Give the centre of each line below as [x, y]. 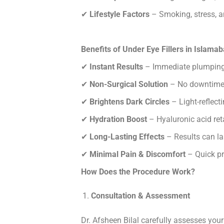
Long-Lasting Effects [127, 137]
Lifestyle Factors [119, 14]
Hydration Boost [118, 119]
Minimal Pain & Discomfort [137, 154]
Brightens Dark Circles [129, 102]
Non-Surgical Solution [129, 84]
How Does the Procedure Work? [138, 172]
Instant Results [116, 67]
